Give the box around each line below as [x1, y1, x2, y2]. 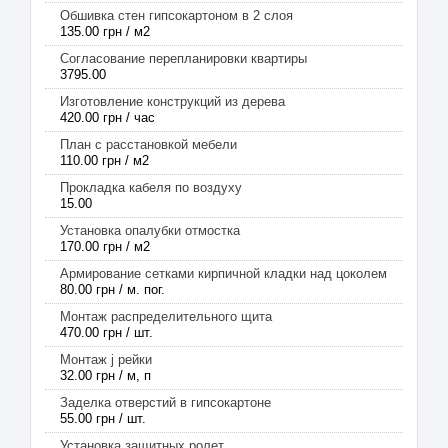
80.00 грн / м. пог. [60, 282, 165, 297]
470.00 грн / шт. [60, 325, 153, 340]
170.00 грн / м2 [60, 239, 150, 254]
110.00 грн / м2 [60, 153, 149, 168]
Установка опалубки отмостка [60, 223, 240, 238]
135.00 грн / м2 [60, 24, 150, 39]
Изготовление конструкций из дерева [60, 94, 285, 109]
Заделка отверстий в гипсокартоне [60, 395, 271, 410]
